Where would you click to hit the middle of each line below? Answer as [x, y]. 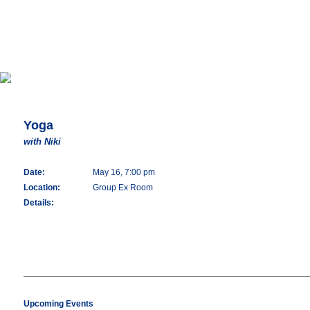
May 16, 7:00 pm [124, 172]
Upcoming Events [58, 304]
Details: [39, 203]
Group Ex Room [123, 188]
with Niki [42, 142]
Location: [42, 188]
